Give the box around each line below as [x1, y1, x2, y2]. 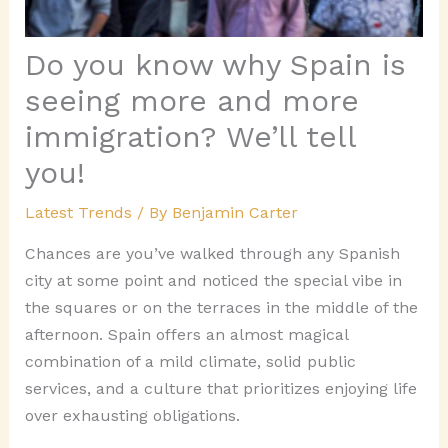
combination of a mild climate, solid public [24, 352, 356, 372]
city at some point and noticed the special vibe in [24, 271, 402, 291]
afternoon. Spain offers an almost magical [24, 325, 348, 345]
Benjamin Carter [171, 203, 298, 223]
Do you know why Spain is [24, 47, 406, 83]
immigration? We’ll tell [24, 119, 356, 155]
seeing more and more [24, 83, 359, 119]
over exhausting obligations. [24, 406, 240, 426]
